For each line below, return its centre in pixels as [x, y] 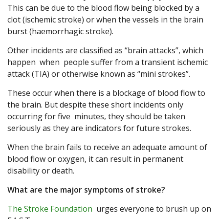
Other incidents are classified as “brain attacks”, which [105, 51]
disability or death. [41, 171]
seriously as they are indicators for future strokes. [99, 128]
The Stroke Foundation [50, 209]
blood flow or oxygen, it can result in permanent [95, 159]
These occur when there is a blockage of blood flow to [106, 93]
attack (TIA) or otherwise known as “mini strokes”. [99, 74]
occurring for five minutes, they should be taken [96, 117]
